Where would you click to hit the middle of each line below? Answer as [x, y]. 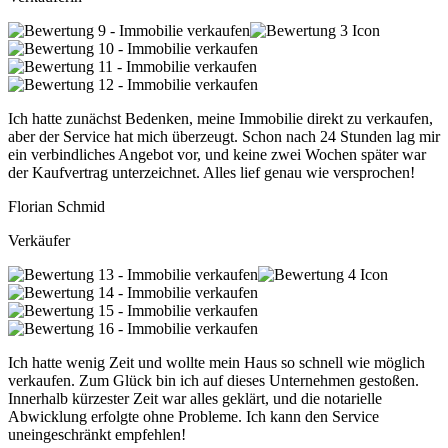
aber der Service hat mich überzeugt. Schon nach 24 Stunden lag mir [224, 136]
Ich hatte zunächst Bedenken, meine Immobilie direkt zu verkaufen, [220, 118]
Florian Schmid [56, 206]
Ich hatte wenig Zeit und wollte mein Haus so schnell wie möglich [216, 362]
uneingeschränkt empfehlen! [97, 434]
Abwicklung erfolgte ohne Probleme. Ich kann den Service [193, 416]
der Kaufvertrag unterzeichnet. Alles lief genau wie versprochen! [211, 172]
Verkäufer [39, 240]
